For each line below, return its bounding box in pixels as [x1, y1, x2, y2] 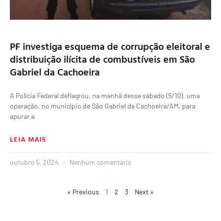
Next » [135, 187, 154, 196]
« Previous [67, 187, 99, 196]
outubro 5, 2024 [10, 158, 60, 167]
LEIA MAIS [10, 134, 46, 145]
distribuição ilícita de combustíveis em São [10, 51, 195, 67]
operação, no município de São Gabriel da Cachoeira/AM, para [10, 102, 195, 110]
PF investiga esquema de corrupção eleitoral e [10, 38, 210, 54]
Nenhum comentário [68, 158, 132, 167]
